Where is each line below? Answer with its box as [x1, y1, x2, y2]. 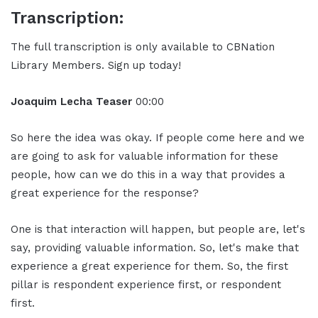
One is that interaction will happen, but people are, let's [11, 223, 305, 236]
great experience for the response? [11, 187, 199, 200]
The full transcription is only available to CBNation [11, 40, 275, 54]
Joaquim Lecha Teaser [11, 95, 136, 109]
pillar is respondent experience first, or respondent [11, 278, 281, 292]
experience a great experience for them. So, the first [11, 260, 288, 273]
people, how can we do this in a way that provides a [11, 168, 285, 182]
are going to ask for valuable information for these [11, 150, 278, 163]
